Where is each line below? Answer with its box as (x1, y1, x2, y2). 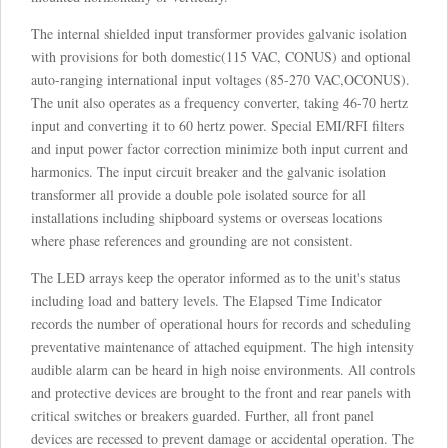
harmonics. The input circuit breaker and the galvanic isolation (31, 162, 386, 182)
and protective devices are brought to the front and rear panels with (31, 383, 411, 403)
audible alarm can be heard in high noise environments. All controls (31, 360, 415, 380)
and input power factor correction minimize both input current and (31, 139, 408, 159)
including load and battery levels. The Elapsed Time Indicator (31, 291, 382, 311)
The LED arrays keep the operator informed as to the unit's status (31, 268, 400, 288)
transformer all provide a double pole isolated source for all (31, 185, 366, 205)
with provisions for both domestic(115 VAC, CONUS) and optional (31, 47, 411, 67)
